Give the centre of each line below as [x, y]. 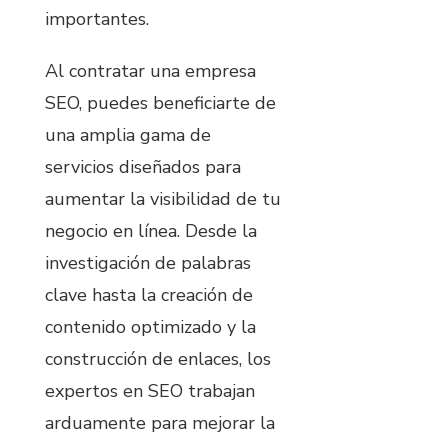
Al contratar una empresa [150, 71]
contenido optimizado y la [150, 327]
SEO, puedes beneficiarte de [160, 103]
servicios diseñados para [143, 167]
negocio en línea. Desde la [151, 231]
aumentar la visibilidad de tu [163, 199]
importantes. [97, 19]
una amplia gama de [128, 135]
